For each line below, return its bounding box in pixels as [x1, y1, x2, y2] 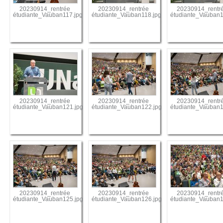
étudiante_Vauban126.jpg [92, 196, 162, 203]
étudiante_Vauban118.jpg [92, 12, 162, 18]
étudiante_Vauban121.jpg [13, 104, 84, 111]
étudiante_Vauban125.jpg [13, 196, 84, 203]
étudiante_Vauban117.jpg [13, 12, 83, 18]
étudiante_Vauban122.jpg [92, 104, 162, 111]
